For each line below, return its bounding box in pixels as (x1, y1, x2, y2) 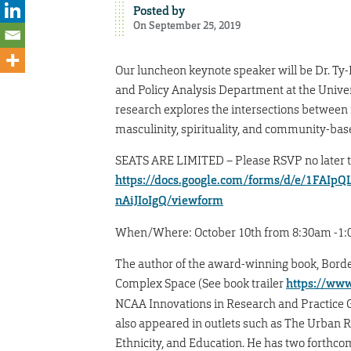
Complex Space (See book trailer (115, 275, 286, 291)
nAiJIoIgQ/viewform (115, 192, 223, 208)
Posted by (132, 2, 185, 19)
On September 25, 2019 (132, 18, 241, 32)
